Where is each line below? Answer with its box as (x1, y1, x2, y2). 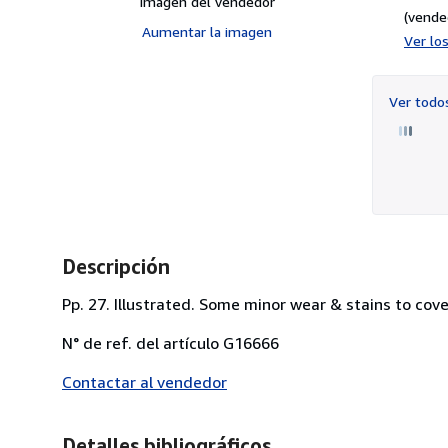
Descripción (62, 254, 170, 278)
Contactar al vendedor (62, 371, 227, 392)
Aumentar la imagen (142, 22, 272, 40)
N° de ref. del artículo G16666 (62, 332, 279, 353)
